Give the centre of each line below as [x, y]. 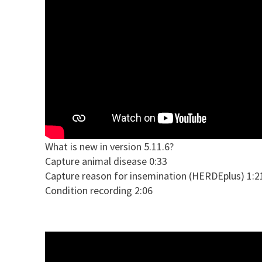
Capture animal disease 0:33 [106, 161]
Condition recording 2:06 [99, 190]
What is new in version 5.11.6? [109, 146]
